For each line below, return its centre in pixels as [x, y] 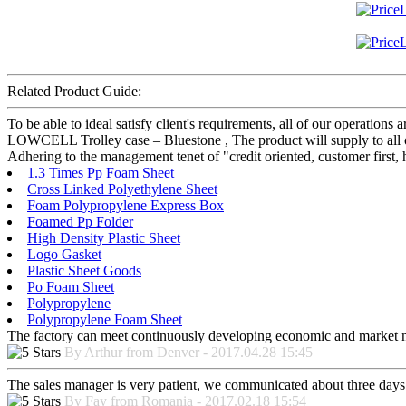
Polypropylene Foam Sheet [105, 320]
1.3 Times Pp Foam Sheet [101, 173]
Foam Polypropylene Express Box [126, 206]
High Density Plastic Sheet [104, 238]
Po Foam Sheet [71, 287]
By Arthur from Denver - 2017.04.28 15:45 [188, 353]
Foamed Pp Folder [80, 222]
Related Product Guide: [74, 92]
